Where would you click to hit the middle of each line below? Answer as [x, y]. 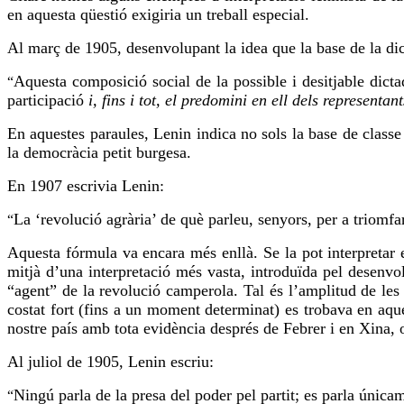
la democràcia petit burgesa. [99, 153]
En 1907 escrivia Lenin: [86, 186]
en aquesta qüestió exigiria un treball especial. [158, 15]
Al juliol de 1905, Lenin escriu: [110, 362]
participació [48, 101]
